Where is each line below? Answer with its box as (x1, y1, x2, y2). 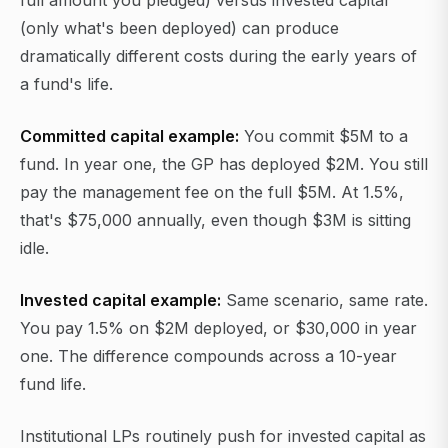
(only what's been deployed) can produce (20, 18, 339, 39)
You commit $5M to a (239, 126, 408, 147)
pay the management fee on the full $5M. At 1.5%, (20, 182, 404, 203)
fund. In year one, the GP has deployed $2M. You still (20, 154, 428, 175)
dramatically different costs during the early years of (20, 46, 417, 67)
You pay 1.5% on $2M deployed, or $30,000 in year (20, 318, 417, 339)
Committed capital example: (20, 126, 239, 147)
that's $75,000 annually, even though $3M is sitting (20, 210, 411, 231)
